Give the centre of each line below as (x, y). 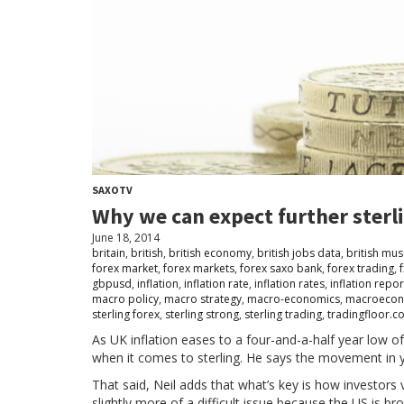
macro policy (125, 298)
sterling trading (283, 314)
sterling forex (126, 314)
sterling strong (202, 314)
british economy (210, 252)
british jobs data (299, 252)
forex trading (361, 268)
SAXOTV (112, 189)
